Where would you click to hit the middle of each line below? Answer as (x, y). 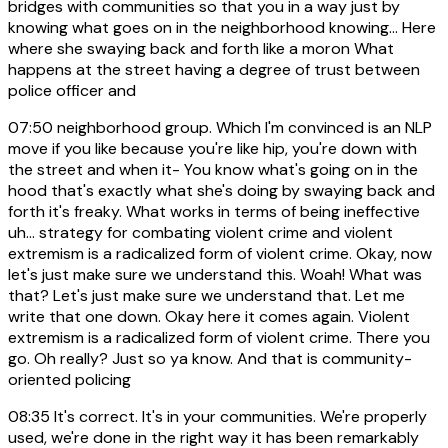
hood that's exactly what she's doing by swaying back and (221, 191)
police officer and (72, 91)
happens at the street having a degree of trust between (214, 70)
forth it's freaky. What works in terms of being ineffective (214, 212)
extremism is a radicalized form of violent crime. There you (219, 338)
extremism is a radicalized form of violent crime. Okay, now (220, 254)
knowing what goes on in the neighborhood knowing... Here (222, 28)
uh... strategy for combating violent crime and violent (200, 233)
